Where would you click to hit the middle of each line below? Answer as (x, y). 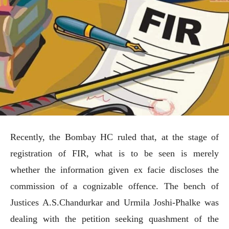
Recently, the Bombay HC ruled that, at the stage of (114, 137)
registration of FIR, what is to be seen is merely (114, 153)
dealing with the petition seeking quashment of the (114, 219)
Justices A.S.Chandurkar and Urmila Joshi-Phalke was (114, 202)
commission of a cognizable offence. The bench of (114, 186)
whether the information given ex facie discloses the (114, 169)
